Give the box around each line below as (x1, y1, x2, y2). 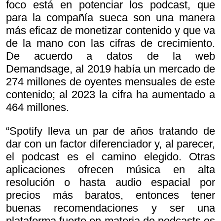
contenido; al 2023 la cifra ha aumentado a (6, 88, 215, 101)
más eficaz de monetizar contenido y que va (6, 24, 215, 37)
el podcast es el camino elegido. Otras (6, 150, 215, 163)
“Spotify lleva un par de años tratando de (6, 124, 215, 137)
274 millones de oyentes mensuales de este (6, 75, 215, 88)
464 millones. (6, 101, 69, 113)
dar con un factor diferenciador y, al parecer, (6, 137, 215, 150)
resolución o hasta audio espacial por (6, 176, 215, 188)
